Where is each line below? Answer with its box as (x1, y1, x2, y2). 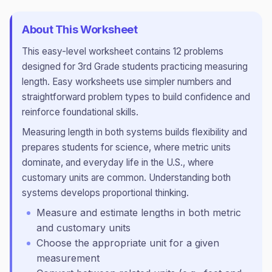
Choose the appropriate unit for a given (36, 237, 219, 249)
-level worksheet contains (62, 46, 173, 57)
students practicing (120, 61, 205, 72)
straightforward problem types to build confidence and (22, 91, 250, 103)
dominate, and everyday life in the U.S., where (22, 157, 214, 168)
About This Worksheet (22, 22, 138, 36)
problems (182, 46, 223, 57)
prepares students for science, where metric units (22, 141, 231, 153)
